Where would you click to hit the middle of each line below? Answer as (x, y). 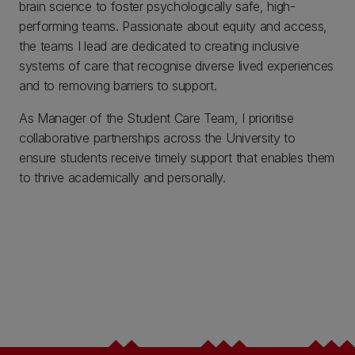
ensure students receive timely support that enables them (177, 158)
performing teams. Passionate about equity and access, (174, 26)
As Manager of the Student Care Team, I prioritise (157, 118)
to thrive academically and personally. (122, 177)
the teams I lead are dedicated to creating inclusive (159, 46)
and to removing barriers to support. (118, 86)
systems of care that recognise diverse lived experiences (177, 66)
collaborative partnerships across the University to (157, 138)
